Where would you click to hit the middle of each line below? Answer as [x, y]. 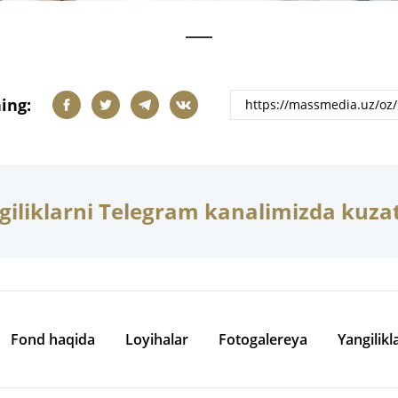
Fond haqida [53, 339]
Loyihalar [157, 339]
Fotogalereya [263, 339]
